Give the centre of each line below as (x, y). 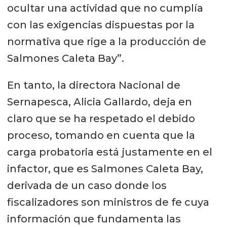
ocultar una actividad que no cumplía (105, 8)
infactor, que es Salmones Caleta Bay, (105, 168)
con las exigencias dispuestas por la (101, 25)
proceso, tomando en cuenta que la (101, 135)
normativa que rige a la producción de (106, 41)
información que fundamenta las (94, 219)
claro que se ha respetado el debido (101, 118)
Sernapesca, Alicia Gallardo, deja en (99, 102)
